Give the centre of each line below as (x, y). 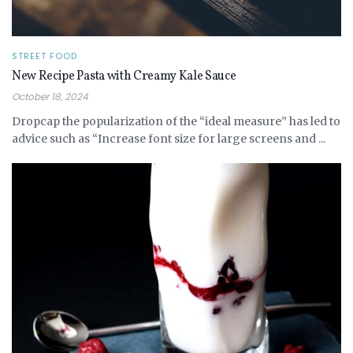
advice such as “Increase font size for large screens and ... (169, 138)
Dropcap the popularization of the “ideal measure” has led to (176, 121)
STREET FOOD (45, 56)
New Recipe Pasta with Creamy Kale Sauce (124, 76)
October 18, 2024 (50, 96)
